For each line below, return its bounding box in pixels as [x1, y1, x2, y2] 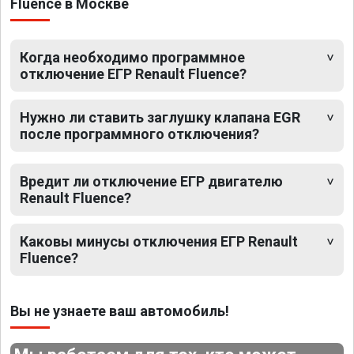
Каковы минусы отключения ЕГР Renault [20, 233, 298, 250]
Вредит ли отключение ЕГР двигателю [20, 173, 283, 190]
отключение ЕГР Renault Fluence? [20, 66, 247, 83]
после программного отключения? [20, 126, 259, 143]
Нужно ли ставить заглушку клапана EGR [20, 109, 300, 126]
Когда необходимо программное [20, 49, 245, 66]
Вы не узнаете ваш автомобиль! [10, 303, 229, 320]
